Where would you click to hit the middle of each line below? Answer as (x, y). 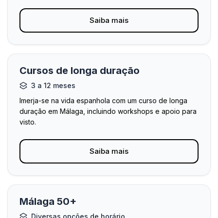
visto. (28, 122)
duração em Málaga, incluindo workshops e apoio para (108, 111)
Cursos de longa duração (80, 71)
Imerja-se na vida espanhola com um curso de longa (103, 100)
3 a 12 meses (53, 85)
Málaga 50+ (48, 201)
